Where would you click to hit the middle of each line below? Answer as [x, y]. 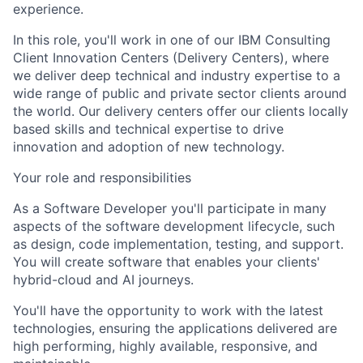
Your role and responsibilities [102, 178]
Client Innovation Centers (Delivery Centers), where [171, 58]
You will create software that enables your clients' [167, 262]
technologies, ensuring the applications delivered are [175, 329]
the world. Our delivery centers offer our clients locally [181, 111]
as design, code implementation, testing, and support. [178, 244]
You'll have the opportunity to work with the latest [168, 311]
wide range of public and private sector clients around [180, 94]
